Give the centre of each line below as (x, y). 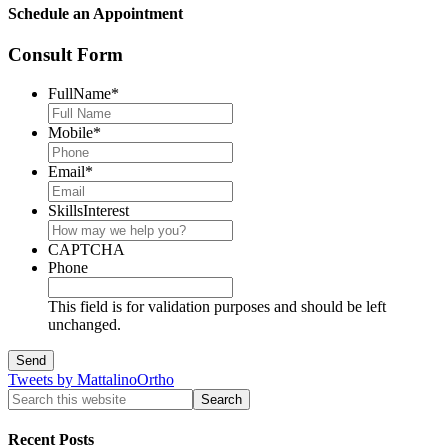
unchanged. (84, 325)
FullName (79, 94)
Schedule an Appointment (95, 14)
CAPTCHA (86, 250)
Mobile (70, 133)
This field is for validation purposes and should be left (217, 307)
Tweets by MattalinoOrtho (91, 380)
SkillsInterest (88, 211)
